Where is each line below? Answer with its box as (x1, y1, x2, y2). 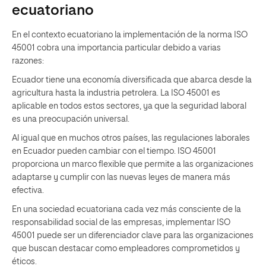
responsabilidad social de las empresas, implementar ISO (12, 218, 230, 227)
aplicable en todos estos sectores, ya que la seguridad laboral (12, 102, 246, 110)
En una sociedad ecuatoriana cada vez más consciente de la (12, 205, 241, 214)
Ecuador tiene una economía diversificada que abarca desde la (12, 75, 252, 84)
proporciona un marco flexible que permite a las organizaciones (12, 160, 254, 169)
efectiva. (12, 186, 44, 195)
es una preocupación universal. (12, 115, 129, 123)
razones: (12, 56, 44, 65)
